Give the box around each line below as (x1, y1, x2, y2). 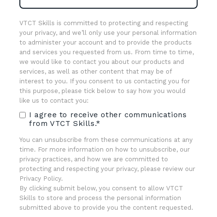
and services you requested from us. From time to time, (19, 48, 194, 56)
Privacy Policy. (19, 175, 63, 183)
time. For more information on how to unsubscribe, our (19, 146, 190, 154)
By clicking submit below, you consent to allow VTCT (19, 185, 183, 192)
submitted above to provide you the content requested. (19, 204, 193, 212)
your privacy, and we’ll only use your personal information (19, 29, 197, 37)
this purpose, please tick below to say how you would (19, 87, 186, 95)
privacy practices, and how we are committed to (19, 155, 168, 163)
